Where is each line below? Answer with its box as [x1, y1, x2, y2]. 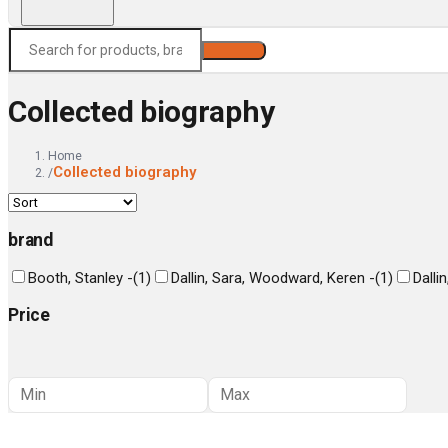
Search [211, 43, 257, 58]
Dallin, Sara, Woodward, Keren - [171, 269, 375, 288]
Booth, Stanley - [28, 269, 133, 288]
